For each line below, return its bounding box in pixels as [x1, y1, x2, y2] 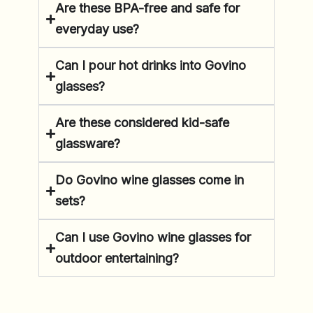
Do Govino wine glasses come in [55, 173, 244, 188]
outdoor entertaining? [55, 251, 179, 266]
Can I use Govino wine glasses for [55, 230, 251, 245]
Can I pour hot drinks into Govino [55, 58, 246, 73]
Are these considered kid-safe [55, 115, 229, 131]
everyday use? [55, 22, 139, 37]
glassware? [55, 136, 120, 152]
